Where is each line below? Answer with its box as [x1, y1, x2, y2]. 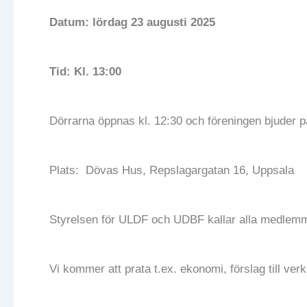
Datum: [49, 16, 89, 29]
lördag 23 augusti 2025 [93, 16, 219, 29]
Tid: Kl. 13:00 [49, 65, 128, 79]
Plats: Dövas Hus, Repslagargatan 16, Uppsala [49, 163, 294, 177]
